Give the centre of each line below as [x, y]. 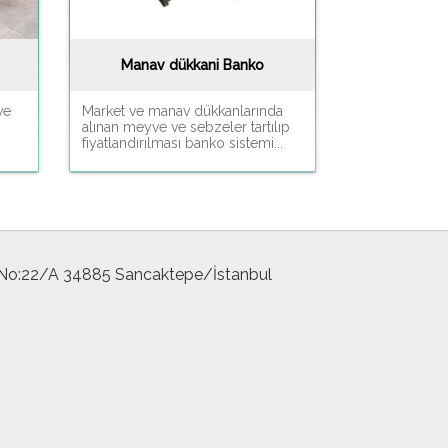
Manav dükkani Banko [192, 64]
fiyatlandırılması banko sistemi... [182, 142]
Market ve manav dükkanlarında [182, 110]
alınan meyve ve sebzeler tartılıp [185, 126]
